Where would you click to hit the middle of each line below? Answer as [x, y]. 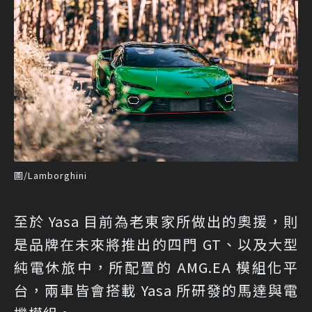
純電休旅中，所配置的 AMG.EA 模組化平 [156, 267]
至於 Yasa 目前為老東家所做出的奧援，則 [156, 221]
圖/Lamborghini [50, 175]
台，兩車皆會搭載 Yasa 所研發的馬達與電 [156, 290]
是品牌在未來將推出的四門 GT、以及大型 [156, 244]
